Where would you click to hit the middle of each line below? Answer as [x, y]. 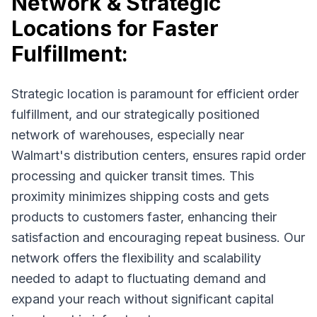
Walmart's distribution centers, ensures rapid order [158, 155]
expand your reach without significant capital [143, 299]
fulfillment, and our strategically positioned [136, 114]
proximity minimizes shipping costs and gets [140, 196]
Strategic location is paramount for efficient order [155, 94]
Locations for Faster [115, 28]
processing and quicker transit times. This [133, 176]
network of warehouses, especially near [128, 135]
